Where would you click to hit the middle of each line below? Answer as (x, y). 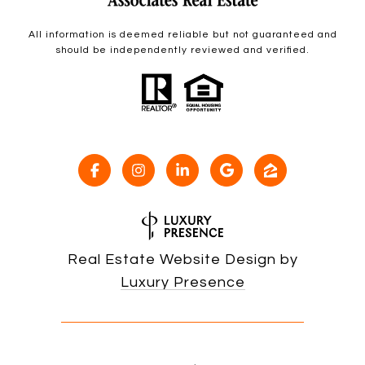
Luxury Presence (182, 283)
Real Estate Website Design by (182, 260)
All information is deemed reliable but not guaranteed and (182, 35)
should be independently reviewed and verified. (182, 51)
